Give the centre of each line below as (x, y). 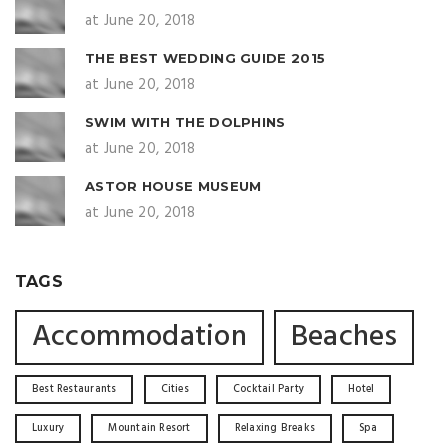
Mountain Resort (149, 428)
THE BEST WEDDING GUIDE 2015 (205, 58)
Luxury (48, 428)
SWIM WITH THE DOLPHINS (185, 122)
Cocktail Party (269, 389)
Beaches (344, 337)
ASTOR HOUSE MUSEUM (173, 186)
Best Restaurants (74, 389)
